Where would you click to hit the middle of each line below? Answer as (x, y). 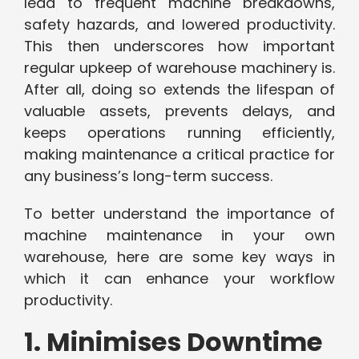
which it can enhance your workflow (179, 279)
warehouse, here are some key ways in (179, 257)
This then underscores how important (179, 46)
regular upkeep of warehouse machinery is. (179, 68)
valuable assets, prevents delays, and (179, 111)
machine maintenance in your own (179, 236)
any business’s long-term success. (148, 176)
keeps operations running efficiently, (179, 133)
